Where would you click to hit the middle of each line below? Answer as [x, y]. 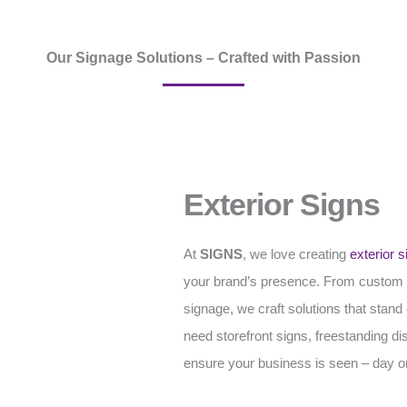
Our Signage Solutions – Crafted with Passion [203, 58]
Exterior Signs [282, 204]
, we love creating [296, 254]
